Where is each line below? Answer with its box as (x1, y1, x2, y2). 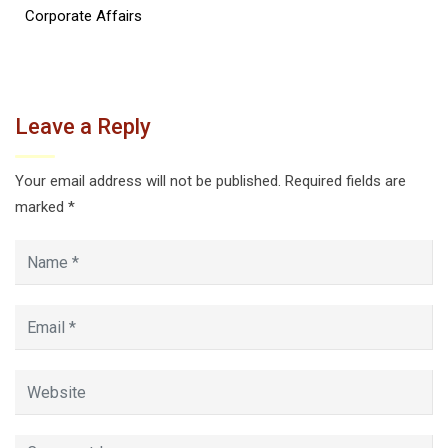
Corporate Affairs (25, 7, 142, 25)
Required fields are (285, 172, 406, 190)
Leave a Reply (15, 114, 151, 139)
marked (15, 198, 68, 216)
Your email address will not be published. (15, 172, 281, 190)
